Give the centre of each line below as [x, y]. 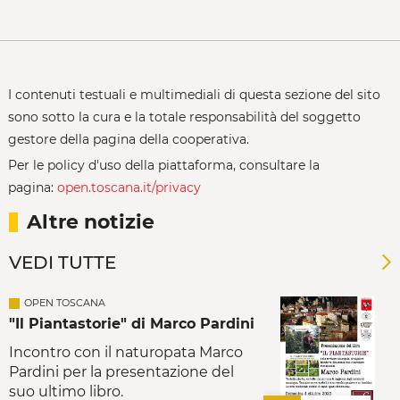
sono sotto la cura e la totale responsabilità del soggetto [184, 117]
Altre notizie [91, 221]
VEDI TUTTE [62, 263]
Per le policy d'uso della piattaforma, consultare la [163, 166]
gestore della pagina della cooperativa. [130, 140]
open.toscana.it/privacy [129, 188]
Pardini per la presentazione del [121, 372]
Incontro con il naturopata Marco [126, 353]
